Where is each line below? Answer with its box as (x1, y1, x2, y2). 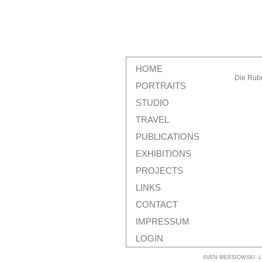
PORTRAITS (135, 80, 186, 91)
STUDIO (135, 97, 169, 108)
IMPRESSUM (135, 216, 189, 226)
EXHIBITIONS (135, 148, 191, 158)
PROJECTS (135, 165, 183, 175)
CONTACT (135, 199, 178, 209)
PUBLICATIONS (135, 131, 199, 142)
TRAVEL (135, 114, 169, 125)
